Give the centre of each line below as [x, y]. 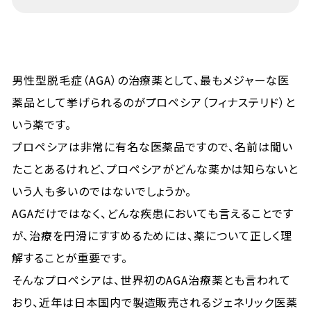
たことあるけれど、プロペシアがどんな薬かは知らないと [155, 169]
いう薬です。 [42, 124]
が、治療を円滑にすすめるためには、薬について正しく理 [152, 235]
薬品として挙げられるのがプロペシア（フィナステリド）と [154, 102]
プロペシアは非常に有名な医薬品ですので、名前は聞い [153, 146]
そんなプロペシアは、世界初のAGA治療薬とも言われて [151, 280]
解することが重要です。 [70, 258]
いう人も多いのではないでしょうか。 [102, 191]
